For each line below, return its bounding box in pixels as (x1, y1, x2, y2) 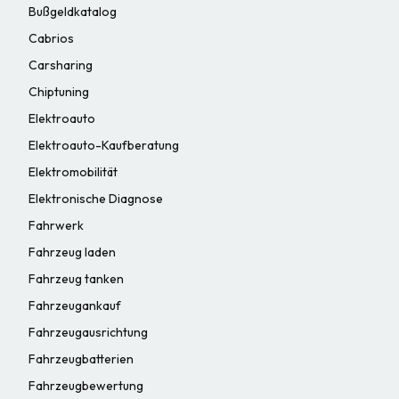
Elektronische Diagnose (28, 190, 163, 207)
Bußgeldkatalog (28, 3, 117, 20)
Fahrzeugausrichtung (28, 323, 148, 340)
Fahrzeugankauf (28, 297, 121, 313)
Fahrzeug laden (28, 243, 116, 260)
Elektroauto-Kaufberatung (28, 136, 179, 153)
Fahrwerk (28, 216, 84, 233)
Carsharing (28, 56, 93, 73)
